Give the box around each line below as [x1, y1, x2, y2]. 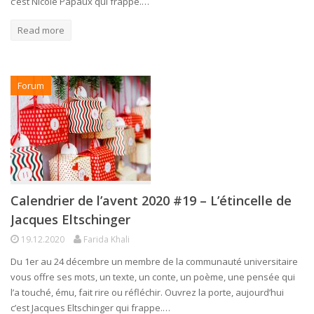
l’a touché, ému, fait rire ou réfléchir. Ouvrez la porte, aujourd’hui [11, 285, 284, 299]
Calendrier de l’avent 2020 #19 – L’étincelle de [11, 191, 292, 209]
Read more [18, 23, 64, 36]
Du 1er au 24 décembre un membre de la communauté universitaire [11, 254, 298, 268]
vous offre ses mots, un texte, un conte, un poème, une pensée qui [11, 270, 295, 283]
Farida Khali [83, 233, 130, 245]
